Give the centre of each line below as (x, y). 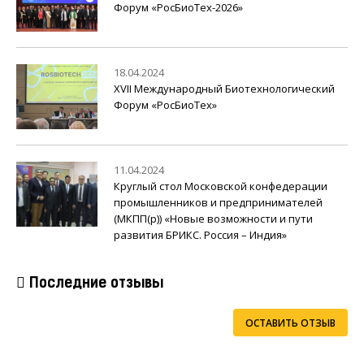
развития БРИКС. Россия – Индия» (200, 235)
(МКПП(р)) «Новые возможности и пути (213, 219)
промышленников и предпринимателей (218, 203)
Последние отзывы (94, 284)
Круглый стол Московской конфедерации (221, 186)
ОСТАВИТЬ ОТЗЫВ (290, 323)
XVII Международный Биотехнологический (224, 89)
